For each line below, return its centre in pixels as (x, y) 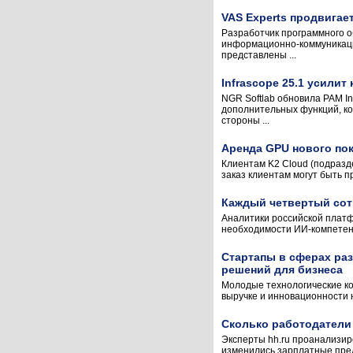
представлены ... (259, 55)
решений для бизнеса (282, 269)
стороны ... (245, 121)
